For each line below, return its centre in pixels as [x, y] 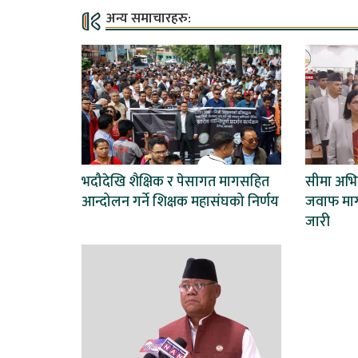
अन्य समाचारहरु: [149, 18]
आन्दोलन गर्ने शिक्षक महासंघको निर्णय [180, 202]
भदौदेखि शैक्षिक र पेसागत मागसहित [175, 182]
